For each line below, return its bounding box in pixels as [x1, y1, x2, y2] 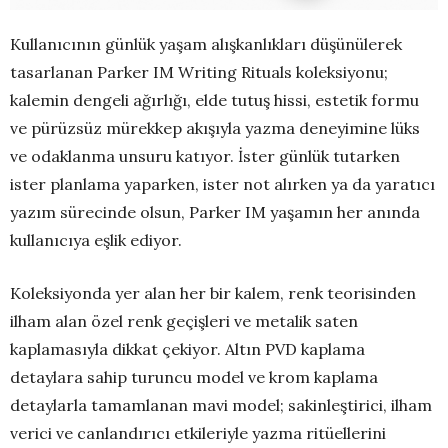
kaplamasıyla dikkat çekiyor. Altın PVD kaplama [10, 339, 365, 360]
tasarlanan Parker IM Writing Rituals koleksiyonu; [10, 62, 388, 83]
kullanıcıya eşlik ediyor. [10, 230, 182, 251]
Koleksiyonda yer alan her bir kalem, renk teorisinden [10, 283, 416, 304]
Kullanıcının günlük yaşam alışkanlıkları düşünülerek [10, 34, 402, 55]
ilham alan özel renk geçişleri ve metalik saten [10, 311, 358, 332]
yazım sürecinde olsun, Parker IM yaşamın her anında [10, 202, 420, 223]
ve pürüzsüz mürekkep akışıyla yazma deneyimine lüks [10, 118, 420, 139]
